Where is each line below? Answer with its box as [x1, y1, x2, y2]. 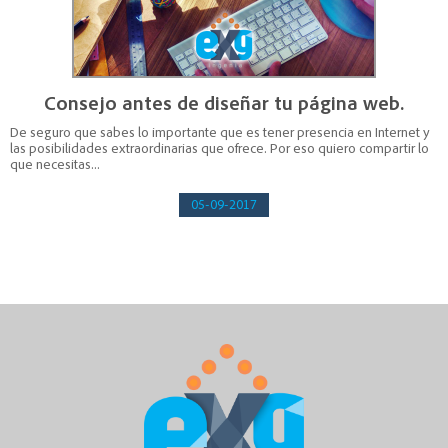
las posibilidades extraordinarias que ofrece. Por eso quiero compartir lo [10, 141, 429, 157]
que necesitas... [10, 157, 100, 173]
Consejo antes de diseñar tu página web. [44, 93, 404, 116]
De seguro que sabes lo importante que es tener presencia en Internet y [10, 125, 430, 141]
